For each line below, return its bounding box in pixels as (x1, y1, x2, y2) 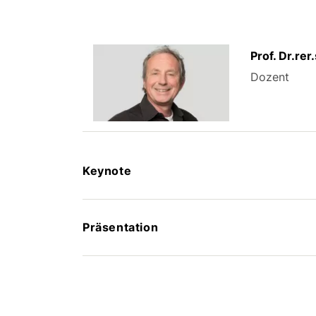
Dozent (250, 70, 290, 85)
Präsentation (83, 219, 159, 234)
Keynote (83, 163, 132, 178)
